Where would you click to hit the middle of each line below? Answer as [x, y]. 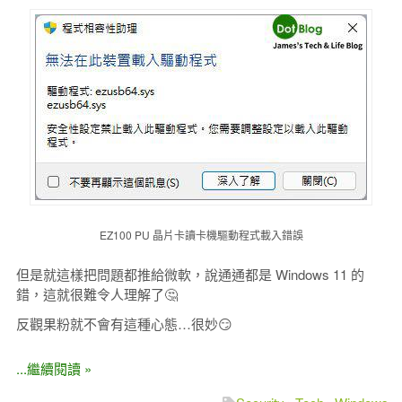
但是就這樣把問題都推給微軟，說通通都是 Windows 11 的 [190, 274]
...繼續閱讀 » [53, 368]
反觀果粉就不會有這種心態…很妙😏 [124, 323]
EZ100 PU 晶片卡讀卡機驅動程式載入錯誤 [201, 234]
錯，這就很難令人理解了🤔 [96, 293]
